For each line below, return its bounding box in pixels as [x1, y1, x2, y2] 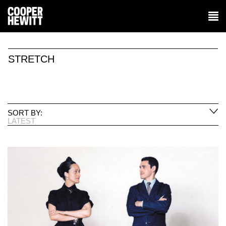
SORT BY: [8, 108, 42, 117]
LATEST [8, 116, 35, 125]
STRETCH [8, 53, 54, 65]
